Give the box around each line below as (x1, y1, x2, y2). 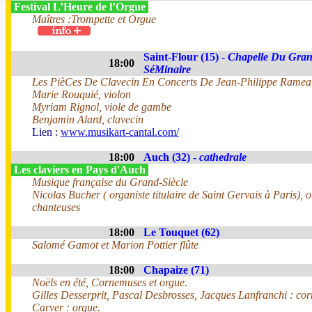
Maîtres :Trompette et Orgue (32, 13, 156, 25)
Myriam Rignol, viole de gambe (32, 101, 171, 113)
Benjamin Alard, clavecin (32, 114, 143, 125)
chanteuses (32, 201, 80, 213)
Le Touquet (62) (143, 226, 219, 238)
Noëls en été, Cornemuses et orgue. (32, 276, 187, 288)
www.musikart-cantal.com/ (61, 126, 179, 138)
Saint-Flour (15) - (143, 51, 228, 63)
